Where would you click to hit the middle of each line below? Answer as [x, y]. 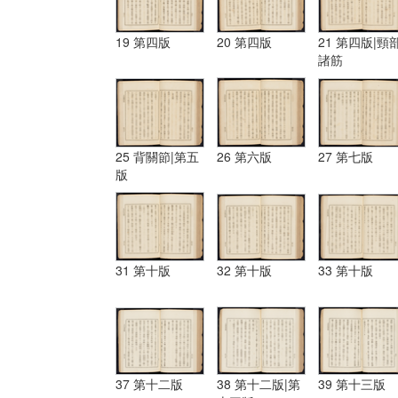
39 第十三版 [352, 384]
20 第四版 [244, 42]
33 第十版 [346, 271]
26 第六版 [244, 156]
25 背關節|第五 [157, 156]
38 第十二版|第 [259, 384]
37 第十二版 [149, 384]
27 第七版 [346, 156]
